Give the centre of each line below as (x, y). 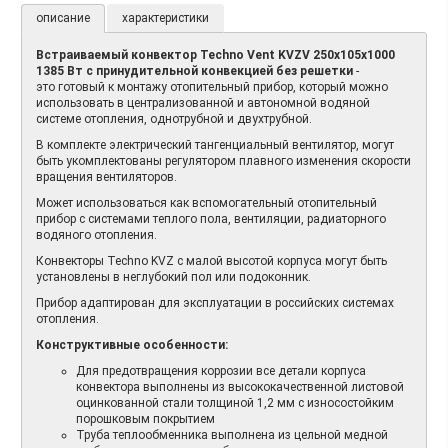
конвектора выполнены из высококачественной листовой (240, 386)
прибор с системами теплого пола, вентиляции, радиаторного (211, 218)
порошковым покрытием (145, 418)
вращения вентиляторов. (106, 176)
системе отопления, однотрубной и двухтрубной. (175, 118)
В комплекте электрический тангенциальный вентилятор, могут (215, 144)
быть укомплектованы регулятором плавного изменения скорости (223, 160)
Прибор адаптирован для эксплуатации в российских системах (215, 302)
